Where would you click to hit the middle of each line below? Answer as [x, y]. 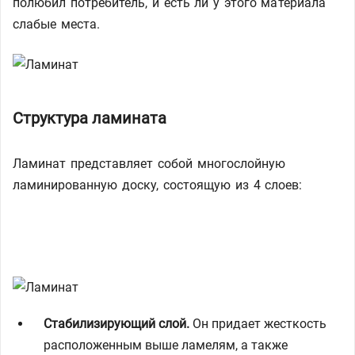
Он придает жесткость [258, 324]
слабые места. [57, 24]
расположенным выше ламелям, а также [166, 345]
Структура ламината [90, 118]
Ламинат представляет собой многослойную [149, 164]
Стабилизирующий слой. [116, 324]
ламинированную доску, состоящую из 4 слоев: [158, 185]
